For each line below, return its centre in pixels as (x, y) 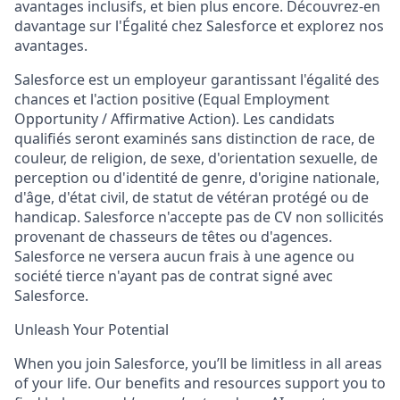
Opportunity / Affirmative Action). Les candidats (175, 119)
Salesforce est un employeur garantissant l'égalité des (197, 79)
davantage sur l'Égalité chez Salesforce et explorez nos (199, 26)
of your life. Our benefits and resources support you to (200, 383)
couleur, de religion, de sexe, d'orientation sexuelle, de (196, 158)
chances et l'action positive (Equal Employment (172, 99)
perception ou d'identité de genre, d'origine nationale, (197, 178)
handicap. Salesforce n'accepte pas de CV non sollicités (199, 217)
